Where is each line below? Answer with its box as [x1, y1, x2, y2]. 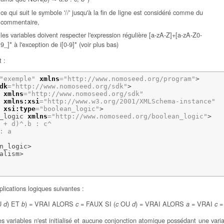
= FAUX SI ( [78, 199, 115, 209]
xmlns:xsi [3, 97, 39, 105]
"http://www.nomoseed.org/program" [63, 75, 195, 83]
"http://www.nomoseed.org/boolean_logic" [51, 112, 207, 120]
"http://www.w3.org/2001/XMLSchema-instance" [43, 97, 215, 105]
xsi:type [3, 105, 35, 113]
